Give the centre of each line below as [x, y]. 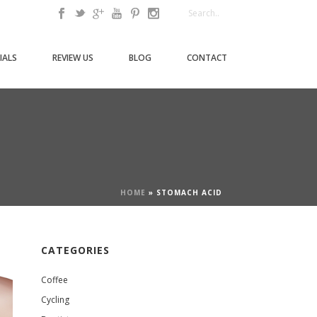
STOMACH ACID [189, 192]
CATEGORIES [76, 250]
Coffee [55, 280]
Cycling [56, 300]
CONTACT [207, 57]
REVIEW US [73, 57]
